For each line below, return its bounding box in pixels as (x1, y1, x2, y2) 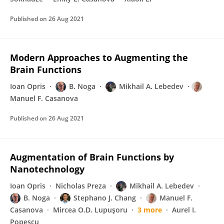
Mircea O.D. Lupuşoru (53, 205, 127, 214)
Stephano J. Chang (73, 193, 136, 202)
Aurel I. (172, 205, 196, 214)
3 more (137, 205, 162, 214)
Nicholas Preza (55, 181, 106, 190)
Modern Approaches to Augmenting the (10, 51, 188, 63)
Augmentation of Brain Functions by (10, 151, 174, 163)
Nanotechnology (10, 163, 84, 175)
